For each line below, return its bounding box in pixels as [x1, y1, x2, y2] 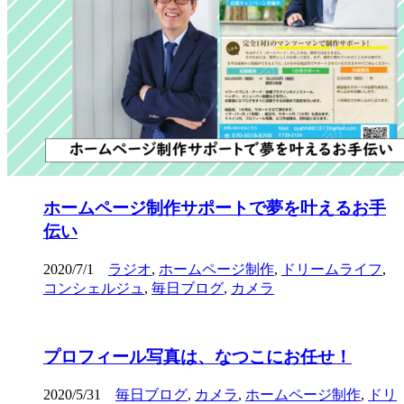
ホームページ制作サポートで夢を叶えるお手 [43, 197, 386, 217]
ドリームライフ [281, 261, 382, 277]
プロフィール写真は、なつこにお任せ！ [43, 347, 352, 367]
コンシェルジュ [43, 280, 144, 296]
